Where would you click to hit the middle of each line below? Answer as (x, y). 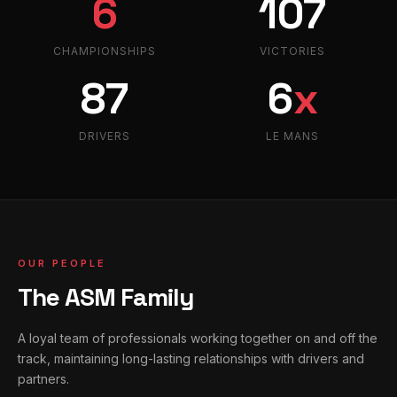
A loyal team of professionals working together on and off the (198, 339)
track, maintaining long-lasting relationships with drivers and (191, 359)
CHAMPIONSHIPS (105, 51)
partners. (43, 379)
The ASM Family (106, 297)
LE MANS (292, 136)
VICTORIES (292, 51)
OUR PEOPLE (62, 264)
